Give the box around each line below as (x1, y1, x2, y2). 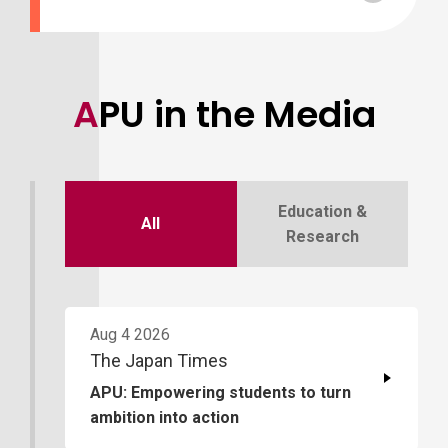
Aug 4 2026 (90, 324, 170, 344)
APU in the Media (98, 88, 376, 140)
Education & (277, 201, 367, 221)
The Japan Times (90, 349, 228, 371)
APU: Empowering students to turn (90, 382, 351, 402)
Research (285, 226, 359, 246)
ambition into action (90, 407, 239, 427)
